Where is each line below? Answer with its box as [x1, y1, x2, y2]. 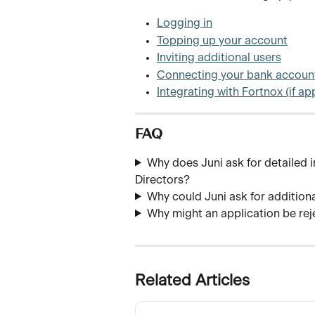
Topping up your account [157, 34, 288, 46]
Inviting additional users [157, 52, 281, 64]
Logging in [157, 18, 212, 30]
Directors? [135, 174, 190, 186]
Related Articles [135, 272, 250, 288]
